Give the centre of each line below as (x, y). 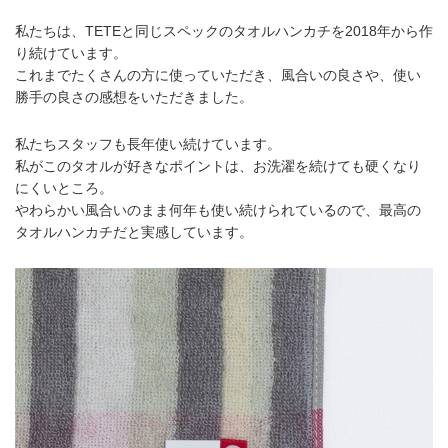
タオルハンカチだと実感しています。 (134, 231)
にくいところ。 (64, 187)
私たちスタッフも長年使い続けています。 (148, 143)
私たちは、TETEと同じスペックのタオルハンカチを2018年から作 (224, 30)
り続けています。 (71, 52)
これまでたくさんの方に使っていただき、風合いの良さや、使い (218, 74)
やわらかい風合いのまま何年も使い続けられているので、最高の (218, 209)
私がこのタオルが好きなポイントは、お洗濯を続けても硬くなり (218, 165)
